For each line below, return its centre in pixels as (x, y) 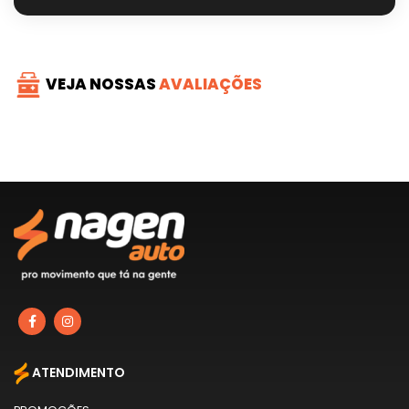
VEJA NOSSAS (101, 84)
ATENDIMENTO (77, 373)
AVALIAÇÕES (209, 84)
